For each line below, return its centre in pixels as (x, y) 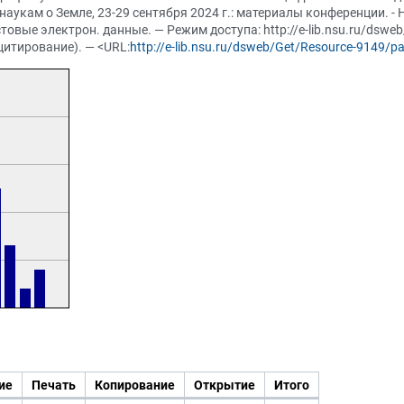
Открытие (225, 385)
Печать (54, 385)
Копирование (135, 385)
